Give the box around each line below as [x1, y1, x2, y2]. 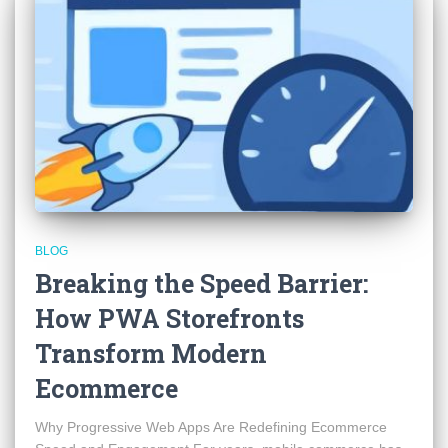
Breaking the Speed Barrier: [35, 267, 368, 300]
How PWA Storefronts [35, 302, 304, 335]
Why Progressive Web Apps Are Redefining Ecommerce [35, 419, 387, 435]
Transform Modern [35, 337, 267, 370]
